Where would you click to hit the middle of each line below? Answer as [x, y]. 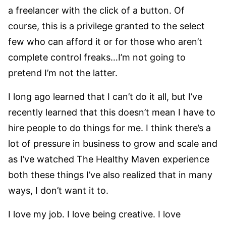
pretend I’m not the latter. [63, 73]
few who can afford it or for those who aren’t [105, 42]
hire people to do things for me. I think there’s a [109, 128]
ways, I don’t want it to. [58, 191]
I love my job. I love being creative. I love [94, 214]
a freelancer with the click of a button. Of [96, 11]
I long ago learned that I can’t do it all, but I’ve [105, 97]
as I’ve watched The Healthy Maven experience [109, 159]
